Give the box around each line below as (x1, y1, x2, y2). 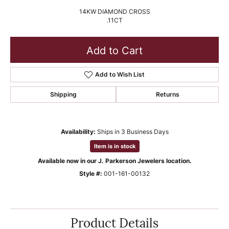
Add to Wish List (95, 70, 145, 79)
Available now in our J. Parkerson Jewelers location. (37, 156, 192, 165)
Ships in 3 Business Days (97, 127, 169, 136)
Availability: (60, 127, 96, 136)
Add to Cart (86, 42, 143, 57)
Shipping (50, 90, 77, 99)
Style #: (79, 169, 102, 178)
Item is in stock (94, 142, 135, 150)
